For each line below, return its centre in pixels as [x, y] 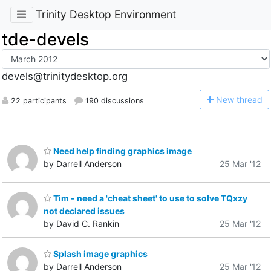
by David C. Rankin [81, 224]
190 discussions [113, 100]
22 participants [37, 100]
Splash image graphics [100, 253]
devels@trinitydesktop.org [64, 77]
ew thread [242, 99]
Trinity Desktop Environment [106, 15]
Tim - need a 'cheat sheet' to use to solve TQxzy [149, 198]
